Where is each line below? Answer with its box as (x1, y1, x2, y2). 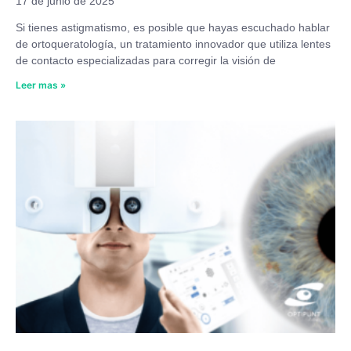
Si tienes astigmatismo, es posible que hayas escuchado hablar (16, 20, 330, 34)
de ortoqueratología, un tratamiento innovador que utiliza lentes (16, 37, 331, 50)
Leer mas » (16, 78, 66, 91)
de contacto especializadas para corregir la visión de (16, 53, 276, 67)
